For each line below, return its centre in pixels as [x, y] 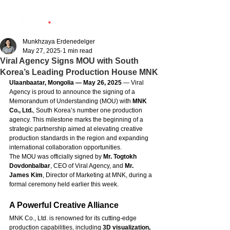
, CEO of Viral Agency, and [88, 166]
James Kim [26, 175]
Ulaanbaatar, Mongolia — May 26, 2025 [65, 83]
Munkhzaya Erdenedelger [59, 42]
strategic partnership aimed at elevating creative [77, 129]
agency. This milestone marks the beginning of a [77, 120]
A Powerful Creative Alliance [64, 205]
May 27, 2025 [42, 51]
